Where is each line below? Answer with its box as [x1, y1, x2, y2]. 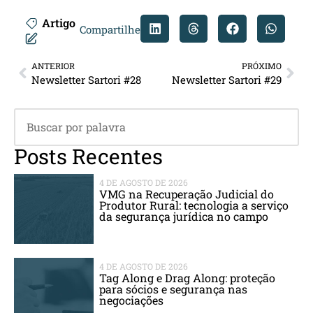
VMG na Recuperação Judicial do [99, 186, 275, 201]
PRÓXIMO [242, 59, 282, 71]
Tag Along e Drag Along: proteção [99, 270, 276, 285]
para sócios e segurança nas [99, 281, 248, 296]
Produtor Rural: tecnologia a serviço [99, 197, 289, 212]
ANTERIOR [31, 59, 75, 71]
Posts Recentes [14, 142, 163, 170]
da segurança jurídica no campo [99, 208, 269, 224]
